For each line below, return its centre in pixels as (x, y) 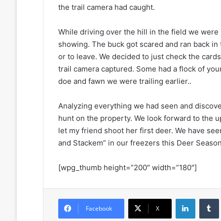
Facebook (99, 209)
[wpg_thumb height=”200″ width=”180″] (127, 168)
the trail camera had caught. (106, 7)
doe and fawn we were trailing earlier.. (125, 81)
